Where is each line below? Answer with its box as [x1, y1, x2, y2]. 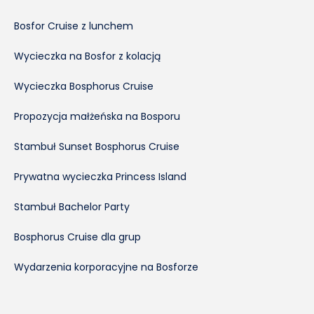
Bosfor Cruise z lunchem [14, 18, 133, 33]
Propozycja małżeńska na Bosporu [14, 109, 180, 123]
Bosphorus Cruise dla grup [14, 229, 141, 244]
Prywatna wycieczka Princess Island [14, 169, 186, 184]
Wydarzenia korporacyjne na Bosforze [14, 259, 198, 274]
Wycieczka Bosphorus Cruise [14, 78, 153, 93]
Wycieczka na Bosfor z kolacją [14, 48, 161, 63]
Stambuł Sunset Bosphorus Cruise [14, 139, 179, 153]
